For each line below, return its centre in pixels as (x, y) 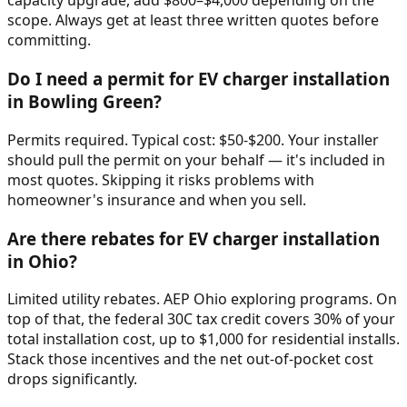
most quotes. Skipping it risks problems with (161, 179)
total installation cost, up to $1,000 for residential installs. (203, 339)
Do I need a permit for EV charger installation (199, 79)
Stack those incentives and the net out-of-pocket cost (190, 359)
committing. (49, 40)
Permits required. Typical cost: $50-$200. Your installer (193, 139)
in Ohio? (42, 261)
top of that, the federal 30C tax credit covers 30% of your (201, 319)
